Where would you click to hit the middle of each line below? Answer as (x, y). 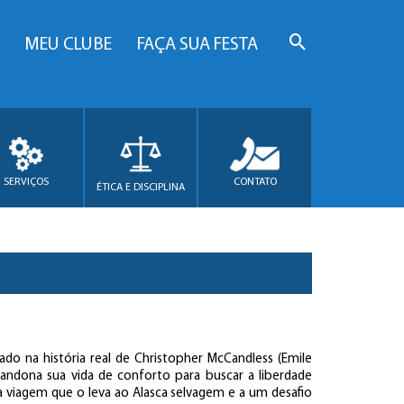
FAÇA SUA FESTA (197, 45)
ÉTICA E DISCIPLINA (141, 187)
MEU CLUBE (68, 45)
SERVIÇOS (27, 182)
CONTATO (255, 182)
